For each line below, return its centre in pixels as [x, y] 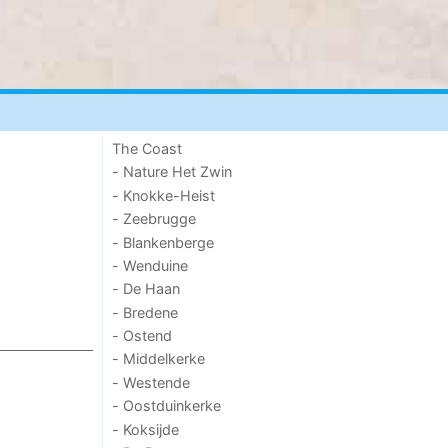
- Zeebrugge [154, 219]
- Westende [151, 382]
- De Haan [146, 289]
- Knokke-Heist [164, 195]
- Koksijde [146, 429]
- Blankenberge [163, 242]
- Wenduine [150, 265]
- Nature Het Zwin [172, 172]
